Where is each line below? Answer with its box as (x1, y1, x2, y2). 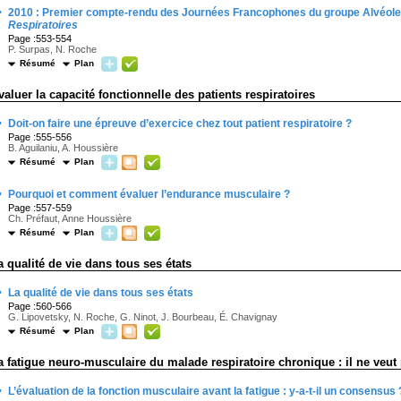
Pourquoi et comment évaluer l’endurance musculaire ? (8, 188, 290, 200)
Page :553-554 (8, 33, 72, 44)
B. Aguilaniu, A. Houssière (8, 142, 118, 153)
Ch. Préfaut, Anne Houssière (8, 213, 132, 224)
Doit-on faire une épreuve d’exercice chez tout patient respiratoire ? (8, 117, 352, 130)
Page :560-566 (8, 301, 72, 311)
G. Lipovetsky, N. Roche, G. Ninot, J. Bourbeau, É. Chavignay (8, 311, 277, 322)
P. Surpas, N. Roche (8, 44, 97, 55)
